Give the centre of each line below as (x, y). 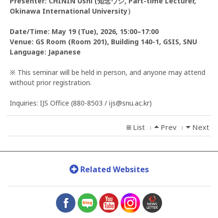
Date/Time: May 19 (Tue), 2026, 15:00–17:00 (84, 32)
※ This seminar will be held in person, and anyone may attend (108, 73)
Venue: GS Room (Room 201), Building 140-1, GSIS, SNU (103, 42)
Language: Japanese (45, 52)
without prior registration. (51, 83)
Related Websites (113, 170)
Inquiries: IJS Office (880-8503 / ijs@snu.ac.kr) (81, 103)
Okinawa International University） (72, 11)
